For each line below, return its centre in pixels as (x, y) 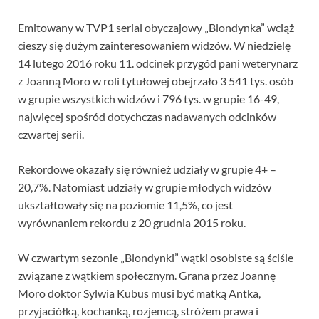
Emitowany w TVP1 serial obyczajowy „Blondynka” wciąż (156, 28)
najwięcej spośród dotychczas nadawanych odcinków (147, 117)
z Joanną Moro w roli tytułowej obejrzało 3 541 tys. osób (156, 81)
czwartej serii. (51, 135)
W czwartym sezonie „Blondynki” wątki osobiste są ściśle (156, 258)
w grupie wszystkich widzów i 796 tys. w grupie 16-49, (148, 99)
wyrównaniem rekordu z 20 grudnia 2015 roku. (132, 223)
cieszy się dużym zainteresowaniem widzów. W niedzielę (154, 46)
